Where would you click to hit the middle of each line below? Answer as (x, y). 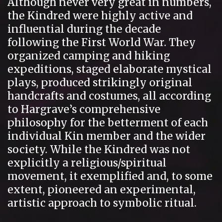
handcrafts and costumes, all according (109, 96)
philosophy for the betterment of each (108, 122)
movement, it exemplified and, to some (110, 176)
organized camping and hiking (89, 55)
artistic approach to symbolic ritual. (102, 203)
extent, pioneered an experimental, (102, 189)
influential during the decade (84, 29)
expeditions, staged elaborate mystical (110, 69)
